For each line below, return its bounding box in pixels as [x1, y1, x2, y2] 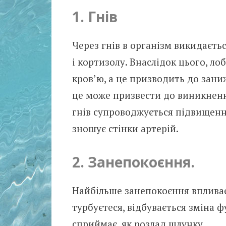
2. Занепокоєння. [72, 152, 195, 172]
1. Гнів [72, 7, 118, 27]
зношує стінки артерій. [72, 122, 179, 135]
